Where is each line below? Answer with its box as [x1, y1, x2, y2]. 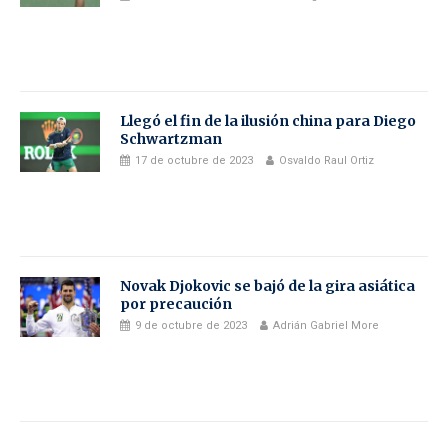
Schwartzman [120, 130, 222, 149]
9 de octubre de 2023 [135, 319, 247, 333]
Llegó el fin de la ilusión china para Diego [120, 112, 416, 131]
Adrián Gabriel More [273, 319, 379, 333]
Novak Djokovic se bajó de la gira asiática [120, 277, 415, 296]
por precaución [120, 295, 232, 314]
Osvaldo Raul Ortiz [279, 154, 374, 168]
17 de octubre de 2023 [135, 154, 253, 168]
